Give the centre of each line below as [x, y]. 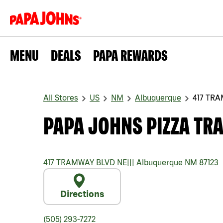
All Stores [61, 98]
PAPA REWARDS [130, 55]
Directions [82, 194]
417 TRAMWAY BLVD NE [85, 162]
